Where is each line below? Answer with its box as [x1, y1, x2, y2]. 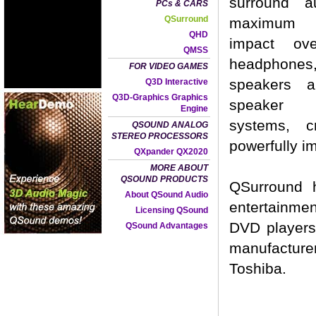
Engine [181, 104, 208, 114]
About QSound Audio [125, 190, 208, 200]
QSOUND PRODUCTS [121, 174, 208, 184]
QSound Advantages [126, 221, 208, 231]
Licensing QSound [135, 205, 208, 215]
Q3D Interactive [145, 77, 208, 87]
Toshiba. [229, 260, 286, 276]
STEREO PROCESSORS [111, 131, 208, 141]
